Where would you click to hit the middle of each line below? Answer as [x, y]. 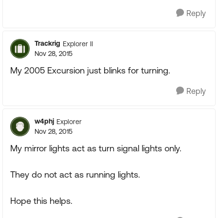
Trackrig [47, 43]
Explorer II [78, 44]
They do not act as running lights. [75, 174]
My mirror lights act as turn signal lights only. [96, 148]
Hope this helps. [41, 201]
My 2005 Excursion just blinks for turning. [90, 70]
